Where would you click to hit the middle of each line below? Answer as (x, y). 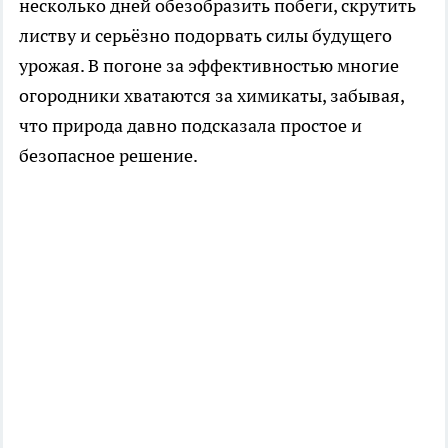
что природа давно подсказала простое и (190, 125)
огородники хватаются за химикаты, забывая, (211, 95)
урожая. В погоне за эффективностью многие (209, 65)
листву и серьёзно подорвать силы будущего (205, 35)
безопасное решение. (108, 155)
